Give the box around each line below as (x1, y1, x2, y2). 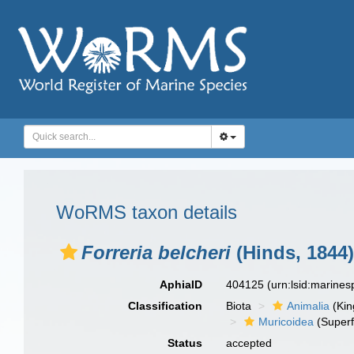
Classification (128, 299, 203, 312)
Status (168, 337, 203, 349)
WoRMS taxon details (56, 201, 237, 223)
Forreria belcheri (81, 242, 231, 263)
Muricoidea (258, 315, 314, 328)
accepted (226, 337, 273, 349)
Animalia (287, 299, 330, 312)
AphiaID (160, 278, 203, 291)
